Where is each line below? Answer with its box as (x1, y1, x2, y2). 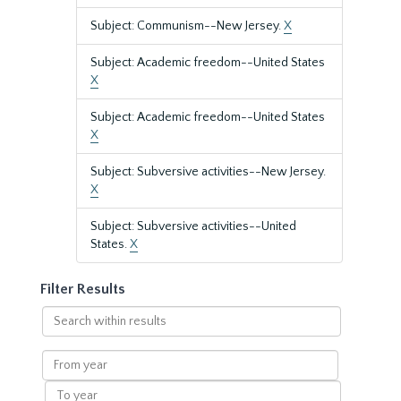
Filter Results (40, 281, 125, 297)
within (40, 325, 78, 339)
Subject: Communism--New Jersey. (90, 19, 284, 33)
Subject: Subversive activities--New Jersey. (90, 165, 326, 179)
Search (40, 307, 81, 321)
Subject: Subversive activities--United (90, 219, 296, 234)
